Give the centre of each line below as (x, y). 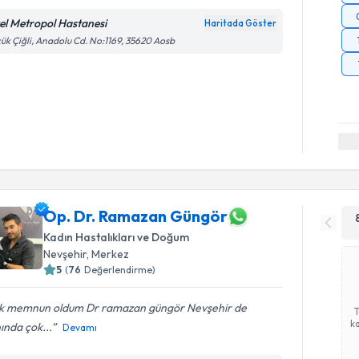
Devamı (80, 327)
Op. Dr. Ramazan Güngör (136, 216)
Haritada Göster (241, 23)
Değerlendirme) (120, 269)
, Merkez (108, 254)
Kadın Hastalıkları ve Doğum (117, 237)
